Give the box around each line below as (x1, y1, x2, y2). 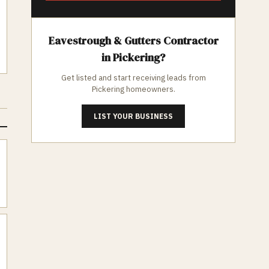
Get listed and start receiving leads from (61, 73, 206, 83)
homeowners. (124, 84, 175, 94)
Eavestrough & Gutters (48, 33, 161, 48)
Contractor (160, 33, 219, 48)
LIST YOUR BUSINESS (94, 112, 173, 121)
